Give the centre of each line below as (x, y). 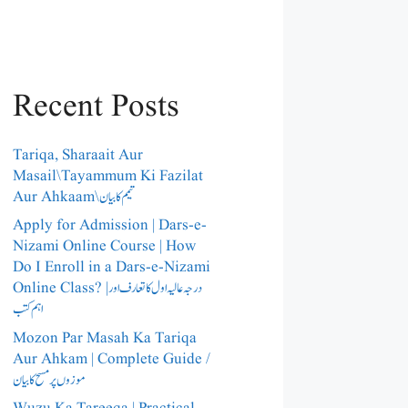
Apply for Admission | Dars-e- (110, 226)
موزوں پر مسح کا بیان (49, 380)
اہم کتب (28, 310)
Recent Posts (96, 107)
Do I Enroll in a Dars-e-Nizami (112, 268)
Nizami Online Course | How (104, 247)
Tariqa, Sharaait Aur (78, 155)
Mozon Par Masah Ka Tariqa (105, 338)
